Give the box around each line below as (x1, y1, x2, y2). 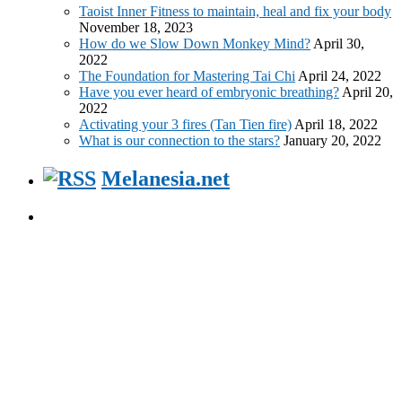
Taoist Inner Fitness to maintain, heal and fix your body (79, 4, 391, 20)
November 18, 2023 (79, 20, 193, 36)
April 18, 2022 (294, 117, 378, 133)
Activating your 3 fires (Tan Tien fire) (79, 117, 292, 133)
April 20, (342, 84, 393, 100)
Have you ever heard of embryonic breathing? (79, 84, 339, 100)
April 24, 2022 (298, 68, 381, 84)
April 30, (313, 36, 364, 52)
